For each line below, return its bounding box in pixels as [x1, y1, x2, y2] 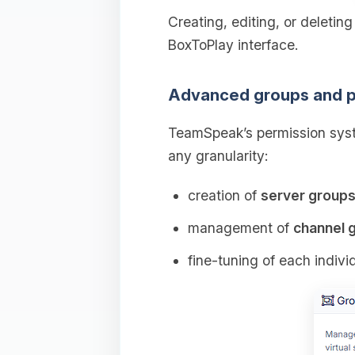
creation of [187, 186, 261, 204]
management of [187, 219, 293, 236]
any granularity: [167, 147, 268, 164]
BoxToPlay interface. [167, 36, 298, 53]
